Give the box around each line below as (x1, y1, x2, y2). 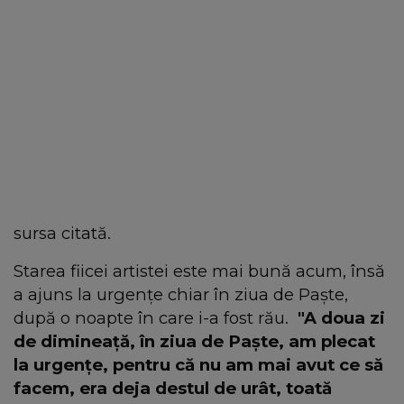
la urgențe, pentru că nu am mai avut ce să (14, 353, 383, 375)
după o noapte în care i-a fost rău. (14, 307, 298, 328)
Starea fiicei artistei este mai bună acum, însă (14, 260, 385, 281)
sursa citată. (14, 222, 111, 243)
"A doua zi (298, 307, 385, 328)
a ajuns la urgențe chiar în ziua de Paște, (14, 283, 348, 305)
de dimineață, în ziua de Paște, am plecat (14, 330, 375, 352)
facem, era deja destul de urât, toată (14, 377, 332, 399)
